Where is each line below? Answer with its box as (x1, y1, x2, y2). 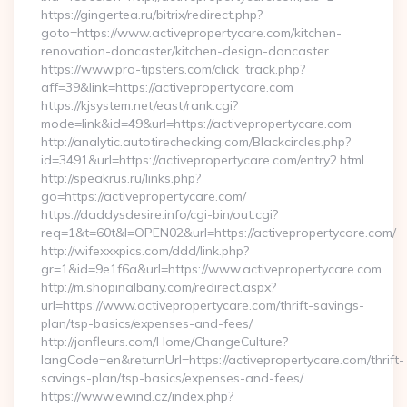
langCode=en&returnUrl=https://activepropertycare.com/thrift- (41, 352, 404, 368)
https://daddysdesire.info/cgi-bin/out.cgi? (41, 206, 278, 223)
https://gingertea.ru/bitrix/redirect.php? (41, 6, 263, 23)
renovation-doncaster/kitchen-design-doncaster (41, 43, 329, 59)
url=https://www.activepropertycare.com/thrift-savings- (41, 297, 364, 313)
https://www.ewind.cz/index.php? (41, 388, 233, 404)
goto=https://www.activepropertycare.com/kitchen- (41, 25, 342, 41)
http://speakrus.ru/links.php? (41, 170, 201, 186)
